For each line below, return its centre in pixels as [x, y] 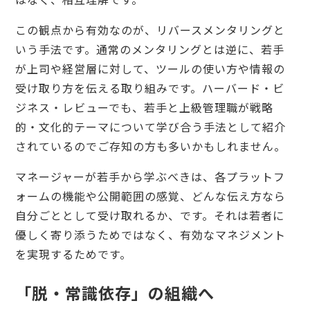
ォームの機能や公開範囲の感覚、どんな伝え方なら [151, 195]
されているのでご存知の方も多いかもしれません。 [151, 146]
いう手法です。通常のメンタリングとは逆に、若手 [150, 49]
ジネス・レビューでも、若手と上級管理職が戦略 [144, 107]
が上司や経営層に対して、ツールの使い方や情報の [150, 68]
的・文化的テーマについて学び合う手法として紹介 [151, 126]
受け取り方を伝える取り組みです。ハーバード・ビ [150, 88]
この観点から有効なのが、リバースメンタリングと [150, 29]
